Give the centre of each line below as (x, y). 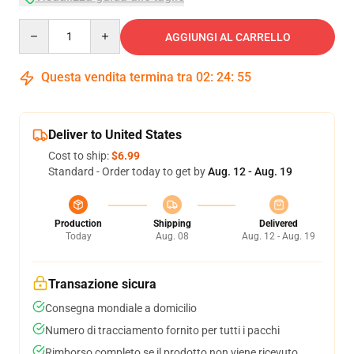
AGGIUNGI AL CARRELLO (228, 37)
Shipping (172, 224)
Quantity (40, 26)
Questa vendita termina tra (117, 77)
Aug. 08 (172, 236)
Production (78, 224)
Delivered (279, 224)
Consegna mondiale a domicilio (121, 308)
